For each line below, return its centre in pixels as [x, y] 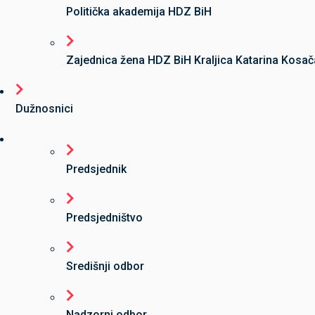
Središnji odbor [105, 266]
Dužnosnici [44, 109]
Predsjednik [96, 169]
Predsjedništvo [104, 218]
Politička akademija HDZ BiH [139, 12]
